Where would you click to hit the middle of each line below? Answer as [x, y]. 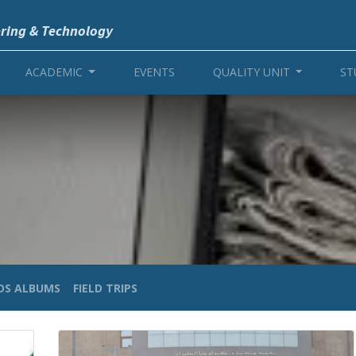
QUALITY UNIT [251, 72]
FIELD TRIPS [105, 288]
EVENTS [154, 72]
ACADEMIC [54, 72]
